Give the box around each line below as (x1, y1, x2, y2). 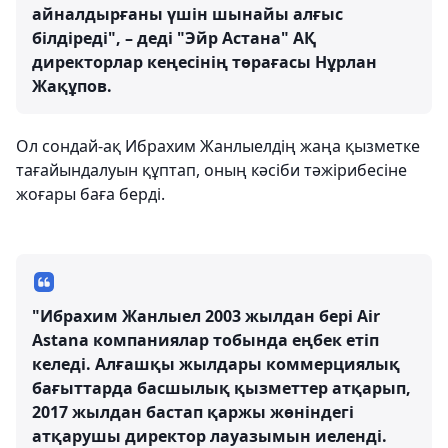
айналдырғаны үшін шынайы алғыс (32, 3, 343, 25)
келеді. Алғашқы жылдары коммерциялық (32, 353, 400, 375)
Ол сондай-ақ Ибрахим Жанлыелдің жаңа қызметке (16, 135, 420, 157)
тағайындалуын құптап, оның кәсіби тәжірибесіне (16, 159, 407, 181)
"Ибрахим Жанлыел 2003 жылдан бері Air (32, 305, 380, 327)
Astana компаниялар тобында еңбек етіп (32, 329, 379, 351)
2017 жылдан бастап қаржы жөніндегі (32, 401, 354, 423)
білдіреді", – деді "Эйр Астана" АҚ (32, 27, 316, 49)
